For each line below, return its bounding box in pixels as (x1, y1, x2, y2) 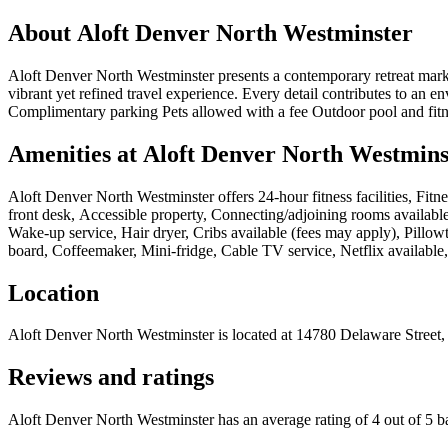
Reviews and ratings (8, 364, 214, 391)
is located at (214, 326, 292, 344)
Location (8, 279, 99, 306)
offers (214, 187, 258, 205)
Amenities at (8, 140, 143, 167)
